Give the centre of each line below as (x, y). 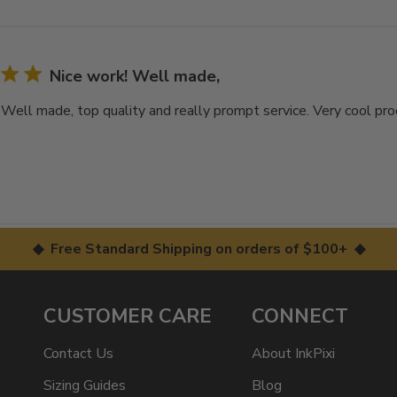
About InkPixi (294, 354)
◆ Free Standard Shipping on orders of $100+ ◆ (198, 249)
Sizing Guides (85, 385)
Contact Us (78, 354)
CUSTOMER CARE (128, 316)
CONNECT (300, 316)
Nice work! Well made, (135, 76)
